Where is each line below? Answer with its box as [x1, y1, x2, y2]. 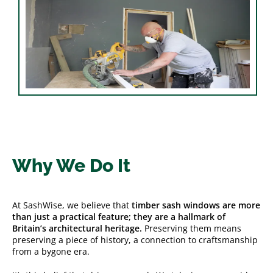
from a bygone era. [12, 245, 90, 257]
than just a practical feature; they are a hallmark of [12, 210, 225, 222]
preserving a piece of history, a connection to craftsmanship [12, 233, 258, 246]
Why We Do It [12, 154, 130, 176]
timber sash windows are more [132, 199, 260, 211]
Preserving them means [144, 222, 241, 234]
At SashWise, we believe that [12, 199, 132, 211]
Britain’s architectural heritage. [12, 222, 144, 234]
